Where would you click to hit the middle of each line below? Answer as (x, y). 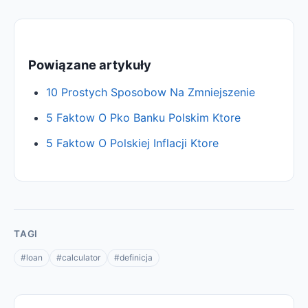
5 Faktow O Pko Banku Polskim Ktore (143, 118)
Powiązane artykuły (90, 64)
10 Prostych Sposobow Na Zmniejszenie (150, 92)
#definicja (133, 257)
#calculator (78, 257)
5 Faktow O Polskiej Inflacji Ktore (132, 143)
